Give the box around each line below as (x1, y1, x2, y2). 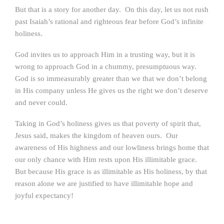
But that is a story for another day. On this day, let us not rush (15, 5, 208, 13)
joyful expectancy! (15, 191, 73, 199)
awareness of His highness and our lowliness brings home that (15, 143, 209, 151)
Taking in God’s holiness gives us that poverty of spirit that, (15, 119, 201, 127)
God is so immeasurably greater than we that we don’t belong (15, 74, 207, 82)
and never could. (15, 98, 67, 106)
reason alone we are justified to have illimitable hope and (15, 179, 193, 187)
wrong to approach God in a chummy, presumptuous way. (15, 62, 198, 70)
